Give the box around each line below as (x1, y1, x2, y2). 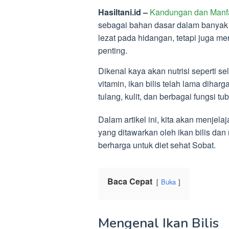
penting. (98, 44, 127, 57)
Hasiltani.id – (98, 6, 150, 18)
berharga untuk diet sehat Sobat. (98, 139, 216, 151)
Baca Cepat (107, 175, 152, 188)
